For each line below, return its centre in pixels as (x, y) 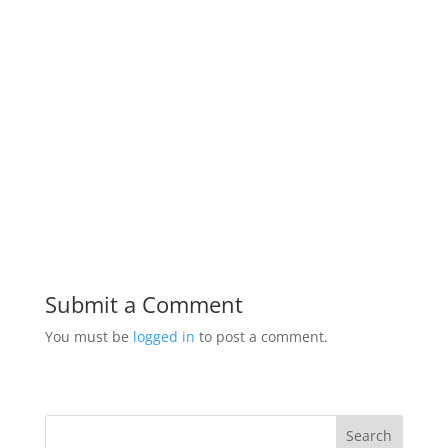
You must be (88, 337)
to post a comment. (261, 337)
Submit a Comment (143, 304)
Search (369, 436)
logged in (163, 337)
